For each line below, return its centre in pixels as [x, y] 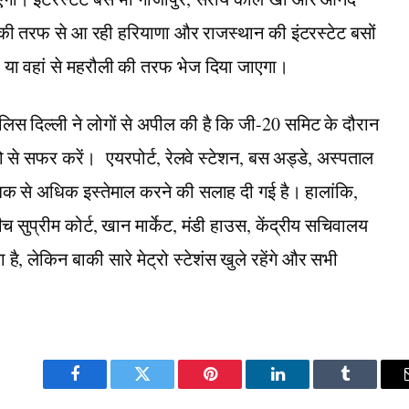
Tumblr [368, 388]
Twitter [165, 388]
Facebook [105, 388]
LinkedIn [306, 388]
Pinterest [237, 388]
